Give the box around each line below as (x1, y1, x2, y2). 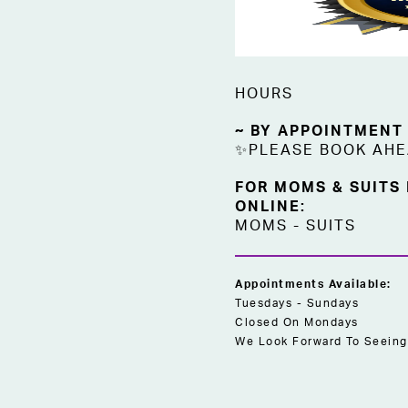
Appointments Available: (235, 278, 392, 290)
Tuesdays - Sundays (235, 297, 359, 309)
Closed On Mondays (235, 316, 359, 328)
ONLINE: (235, 199, 306, 214)
